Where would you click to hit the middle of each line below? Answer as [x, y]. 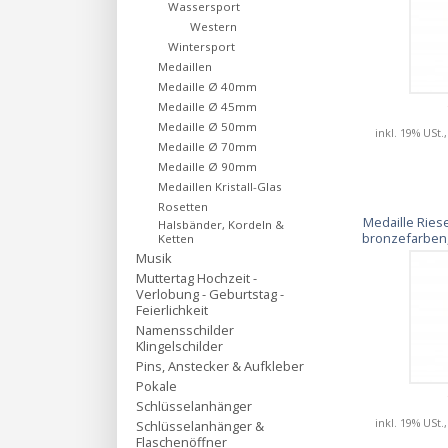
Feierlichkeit [172, 310]
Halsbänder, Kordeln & [221, 224]
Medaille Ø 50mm [207, 126]
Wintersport [201, 46]
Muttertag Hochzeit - [196, 278]
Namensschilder [185, 330]
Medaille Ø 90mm [207, 166]
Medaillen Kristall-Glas [220, 186]
